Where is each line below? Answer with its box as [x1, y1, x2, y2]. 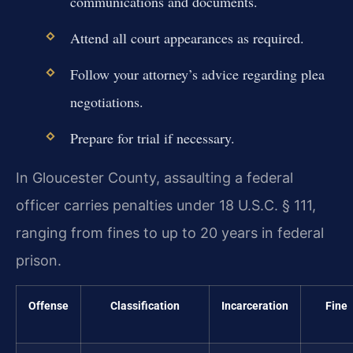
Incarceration [221, 299, 288, 314]
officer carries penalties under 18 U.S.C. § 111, [16, 196, 316, 214]
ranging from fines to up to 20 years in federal [16, 224, 324, 241]
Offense [28, 299, 69, 314]
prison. [16, 251, 61, 269]
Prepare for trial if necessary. [69, 128, 235, 148]
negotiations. [69, 92, 143, 112]
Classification [110, 299, 180, 314]
